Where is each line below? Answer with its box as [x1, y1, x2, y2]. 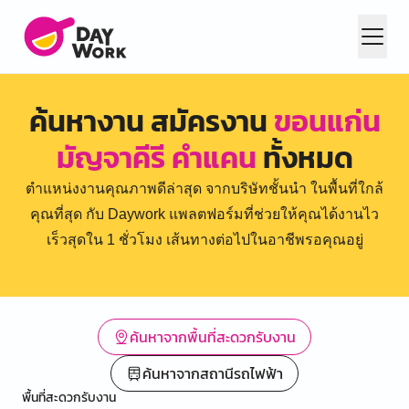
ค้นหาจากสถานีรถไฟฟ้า [142, 362, 283, 384]
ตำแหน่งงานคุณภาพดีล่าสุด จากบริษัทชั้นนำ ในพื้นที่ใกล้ [26, 181, 383, 196]
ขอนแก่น [273, 100, 381, 143]
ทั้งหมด [256, 136, 353, 180]
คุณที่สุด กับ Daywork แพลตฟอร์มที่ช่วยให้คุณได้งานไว [30, 206, 379, 222]
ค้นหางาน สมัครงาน [28, 100, 274, 143]
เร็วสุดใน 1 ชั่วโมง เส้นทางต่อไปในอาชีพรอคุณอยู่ [46, 232, 363, 247]
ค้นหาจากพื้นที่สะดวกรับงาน [130, 326, 296, 348]
